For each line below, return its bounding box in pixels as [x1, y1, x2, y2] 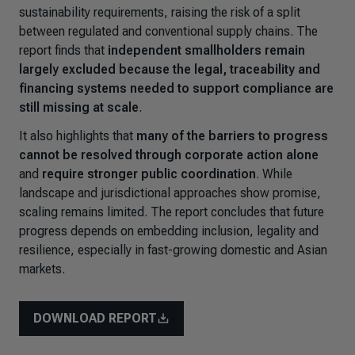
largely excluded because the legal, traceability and [19, 62, 320, 77]
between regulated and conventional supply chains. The [19, 24, 318, 39]
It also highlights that [19, 128, 136, 143]
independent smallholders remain [108, 43, 305, 58]
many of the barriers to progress [136, 128, 328, 143]
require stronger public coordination [42, 166, 256, 181]
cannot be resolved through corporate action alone [19, 147, 319, 162]
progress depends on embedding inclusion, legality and [19, 223, 319, 239]
